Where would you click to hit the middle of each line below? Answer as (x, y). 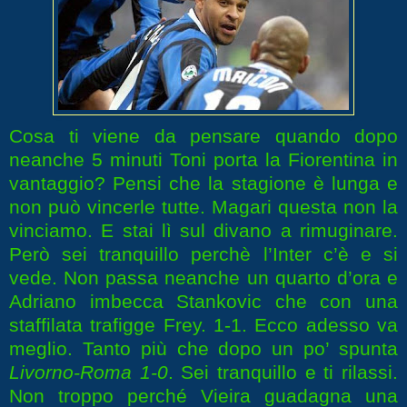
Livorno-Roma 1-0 (89, 372)
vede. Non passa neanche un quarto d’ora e (203, 278)
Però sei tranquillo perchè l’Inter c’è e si (203, 254)
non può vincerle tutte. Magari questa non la (203, 207)
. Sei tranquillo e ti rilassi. (283, 372)
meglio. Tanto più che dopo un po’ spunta (203, 349)
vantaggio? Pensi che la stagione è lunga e (203, 184)
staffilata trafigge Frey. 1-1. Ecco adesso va (203, 325)
